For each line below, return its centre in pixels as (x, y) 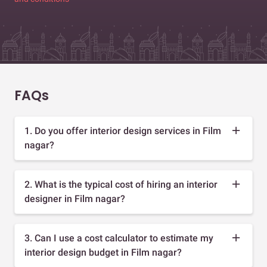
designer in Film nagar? (75, 198)
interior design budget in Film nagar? (103, 252)
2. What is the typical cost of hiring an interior (121, 184)
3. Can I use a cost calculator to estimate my (119, 238)
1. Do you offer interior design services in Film (123, 131)
